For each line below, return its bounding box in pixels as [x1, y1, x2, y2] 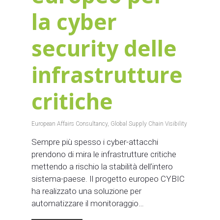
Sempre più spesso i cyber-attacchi [31, 137, 158, 147]
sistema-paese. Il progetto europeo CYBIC [31, 173, 185, 184]
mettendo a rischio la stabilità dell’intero [31, 161, 173, 171]
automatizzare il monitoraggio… [31, 198, 144, 208]
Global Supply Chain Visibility [110, 120, 187, 127]
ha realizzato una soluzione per [31, 186, 141, 196]
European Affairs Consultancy [31, 120, 108, 127]
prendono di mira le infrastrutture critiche [31, 149, 176, 159]
